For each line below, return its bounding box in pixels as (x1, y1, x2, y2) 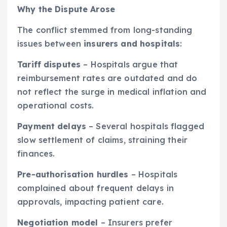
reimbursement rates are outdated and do (17, 73, 198, 84)
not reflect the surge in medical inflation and (17, 87, 207, 97)
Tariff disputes (17, 59, 81, 70)
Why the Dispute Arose (17, 4, 116, 14)
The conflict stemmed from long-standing (17, 24, 193, 35)
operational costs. (17, 100, 94, 111)
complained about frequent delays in (17, 183, 174, 194)
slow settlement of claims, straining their (17, 135, 187, 145)
